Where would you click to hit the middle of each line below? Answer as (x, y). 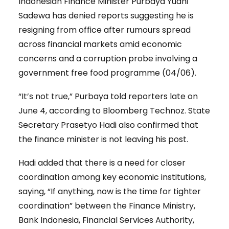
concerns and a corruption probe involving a (108, 58)
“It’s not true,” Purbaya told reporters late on (108, 96)
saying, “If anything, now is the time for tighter (110, 191)
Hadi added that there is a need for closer (102, 163)
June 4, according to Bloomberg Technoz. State (114, 110)
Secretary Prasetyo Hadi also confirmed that (108, 125)
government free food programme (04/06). (107, 73)
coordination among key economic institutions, (112, 177)
